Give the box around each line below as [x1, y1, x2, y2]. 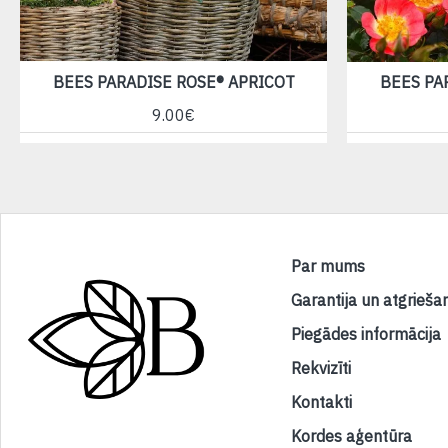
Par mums [291, 256, 366, 277]
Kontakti [291, 392, 353, 413]
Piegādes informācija [291, 324, 442, 345]
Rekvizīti [291, 358, 352, 379]
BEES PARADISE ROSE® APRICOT [52, 72, 295, 93]
